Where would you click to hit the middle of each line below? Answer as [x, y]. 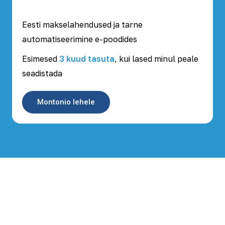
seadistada [42, 73]
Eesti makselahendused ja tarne [82, 25]
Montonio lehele [66, 102]
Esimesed [41, 59]
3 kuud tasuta [87, 59]
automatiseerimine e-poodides [80, 39]
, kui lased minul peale [156, 59]
